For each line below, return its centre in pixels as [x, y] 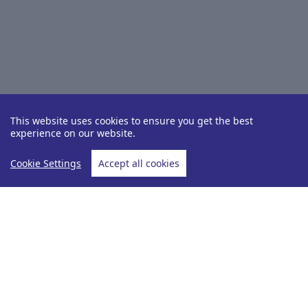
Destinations [102, 219]
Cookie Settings [46, 163]
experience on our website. [73, 133]
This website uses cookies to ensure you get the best [132, 121]
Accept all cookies [139, 163]
